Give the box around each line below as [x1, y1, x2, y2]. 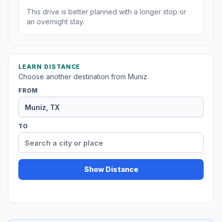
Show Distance [84, 165, 138, 174]
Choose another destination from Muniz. [18, 72, 149, 81]
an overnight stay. [27, 17, 84, 26]
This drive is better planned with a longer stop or [27, 7, 186, 16]
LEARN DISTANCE [18, 63, 81, 71]
